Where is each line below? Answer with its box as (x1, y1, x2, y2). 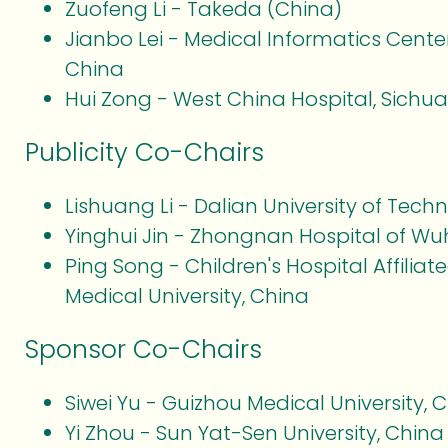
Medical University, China (65, 282, 309, 310)
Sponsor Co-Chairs (25, 332, 262, 367)
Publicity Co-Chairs (25, 135, 264, 170)
